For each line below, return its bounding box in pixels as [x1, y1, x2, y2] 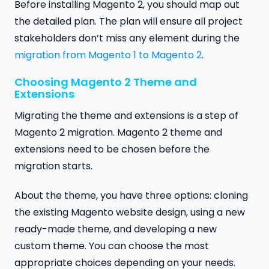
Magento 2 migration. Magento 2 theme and [14, 125, 222, 139]
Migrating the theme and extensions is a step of [14, 108, 238, 122]
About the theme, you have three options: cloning [14, 188, 248, 202]
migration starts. [14, 159, 92, 173]
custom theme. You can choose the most [14, 238, 209, 253]
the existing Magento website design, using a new [14, 205, 245, 219]
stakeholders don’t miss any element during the [14, 31, 240, 46]
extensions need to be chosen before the [14, 142, 210, 156]
